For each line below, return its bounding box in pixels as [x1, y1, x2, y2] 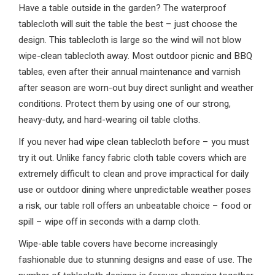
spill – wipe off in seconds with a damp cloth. [18, 215, 200, 228]
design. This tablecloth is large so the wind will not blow [18, 33, 241, 47]
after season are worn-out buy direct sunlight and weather [18, 81, 254, 95]
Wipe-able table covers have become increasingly [18, 237, 217, 250]
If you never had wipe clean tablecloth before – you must [18, 135, 249, 149]
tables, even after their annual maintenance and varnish [18, 65, 241, 79]
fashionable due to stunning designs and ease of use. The [18, 253, 252, 266]
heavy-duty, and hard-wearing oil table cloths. [18, 113, 200, 126]
